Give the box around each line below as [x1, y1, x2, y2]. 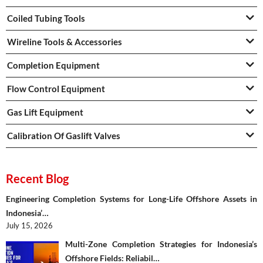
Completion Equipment [7, 60, 100, 71]
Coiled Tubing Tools [7, 13, 85, 24]
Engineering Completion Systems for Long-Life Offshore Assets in [6, 194, 257, 204]
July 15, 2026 [6, 221, 53, 231]
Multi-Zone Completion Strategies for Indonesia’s [65, 238, 257, 249]
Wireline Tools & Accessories [7, 36, 122, 48]
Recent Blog [6, 171, 69, 186]
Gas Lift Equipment [7, 107, 83, 118]
